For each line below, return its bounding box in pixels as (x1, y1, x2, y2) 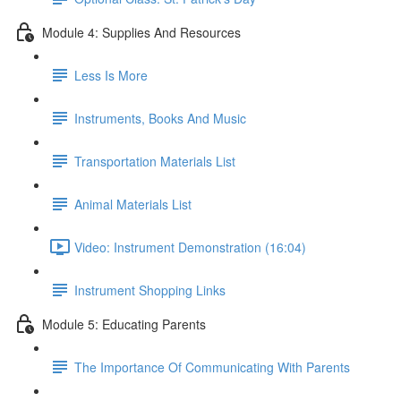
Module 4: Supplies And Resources (42, 22, 241, 41)
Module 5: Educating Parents (42, 314, 206, 333)
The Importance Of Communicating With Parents (74, 357, 350, 376)
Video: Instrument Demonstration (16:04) (74, 237, 306, 256)
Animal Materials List (74, 194, 192, 213)
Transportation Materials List (74, 151, 235, 170)
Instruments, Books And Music (74, 108, 246, 127)
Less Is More (74, 65, 148, 84)
